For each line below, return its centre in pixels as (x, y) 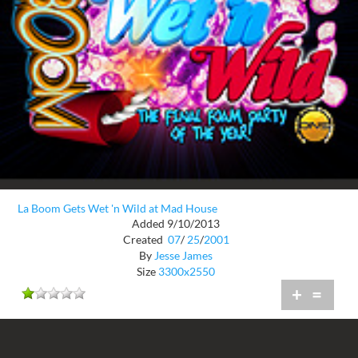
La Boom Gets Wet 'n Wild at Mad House (117, 209)
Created (144, 239)
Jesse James (183, 255)
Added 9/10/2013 (176, 223)
